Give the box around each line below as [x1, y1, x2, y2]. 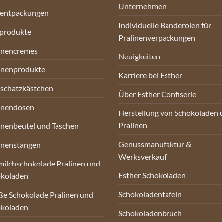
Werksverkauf [118, 151, 166, 161]
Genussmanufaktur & [118, 139, 191, 149]
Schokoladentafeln [118, 189, 182, 199]
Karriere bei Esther [118, 70, 182, 80]
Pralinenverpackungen [118, 32, 195, 42]
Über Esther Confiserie [118, 89, 196, 99]
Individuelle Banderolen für [118, 20, 211, 30]
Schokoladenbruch [118, 208, 182, 218]
